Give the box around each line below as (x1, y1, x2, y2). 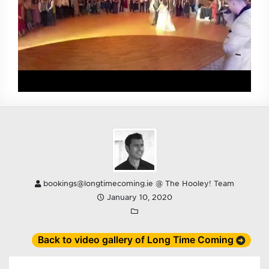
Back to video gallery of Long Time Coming (37, 234, 234, 246)
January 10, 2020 (104, 193, 172, 202)
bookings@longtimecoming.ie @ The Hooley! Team (41, 179, 234, 188)
